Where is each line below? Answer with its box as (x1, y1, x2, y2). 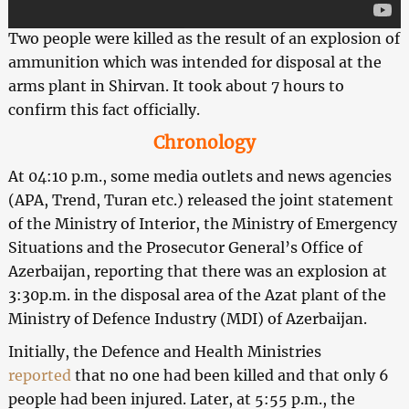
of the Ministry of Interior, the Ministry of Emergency (7, 215, 397, 234)
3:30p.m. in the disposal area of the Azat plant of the (7, 286, 386, 305)
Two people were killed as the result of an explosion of (7, 29, 400, 48)
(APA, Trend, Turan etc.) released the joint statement (7, 191, 393, 210)
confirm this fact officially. (7, 100, 200, 120)
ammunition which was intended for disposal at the (7, 53, 382, 72)
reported (7, 366, 71, 385)
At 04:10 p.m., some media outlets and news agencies (7, 167, 392, 186)
